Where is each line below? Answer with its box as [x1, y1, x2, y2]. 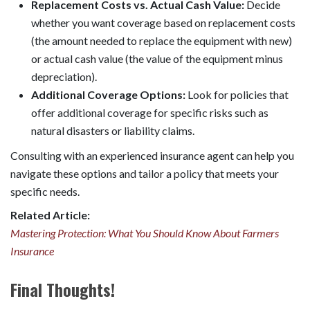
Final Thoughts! [10, 276, 115, 302]
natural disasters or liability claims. [31, 123, 194, 137]
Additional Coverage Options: [31, 87, 185, 101]
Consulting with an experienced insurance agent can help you [10, 148, 294, 162]
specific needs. [10, 184, 80, 198]
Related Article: [10, 208, 92, 221]
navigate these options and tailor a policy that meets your [10, 166, 279, 180]
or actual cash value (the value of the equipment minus [31, 51, 283, 65]
